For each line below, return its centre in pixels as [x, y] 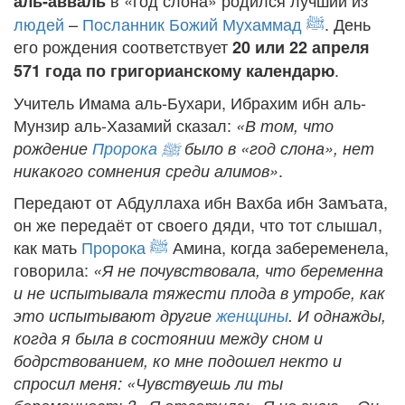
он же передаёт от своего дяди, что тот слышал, [198, 224]
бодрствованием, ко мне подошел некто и [178, 360]
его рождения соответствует [123, 46]
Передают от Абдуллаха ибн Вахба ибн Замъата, [201, 202]
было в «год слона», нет [277, 148]
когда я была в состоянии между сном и [168, 338]
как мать [47, 247]
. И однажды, [337, 315]
